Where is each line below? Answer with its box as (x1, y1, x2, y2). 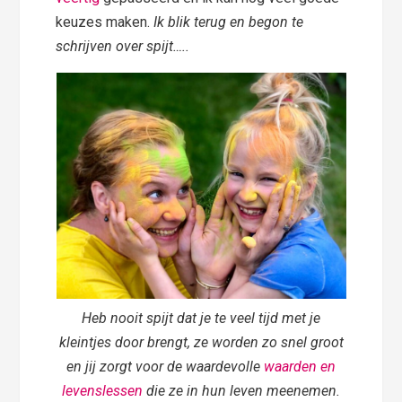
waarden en (264, 358, 336, 376)
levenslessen (62, 382, 143, 400)
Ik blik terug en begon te (153, 13, 304, 31)
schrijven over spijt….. (56, 38, 190, 56)
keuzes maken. (56, 13, 154, 31)
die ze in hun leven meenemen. (143, 382, 340, 400)
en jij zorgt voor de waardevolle (66, 358, 264, 376)
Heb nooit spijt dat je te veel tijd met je (82, 310, 320, 328)
